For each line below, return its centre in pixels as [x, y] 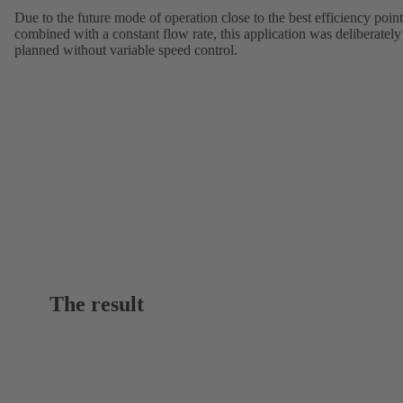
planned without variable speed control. [126, 50]
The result [97, 304]
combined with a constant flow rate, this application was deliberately [208, 34]
